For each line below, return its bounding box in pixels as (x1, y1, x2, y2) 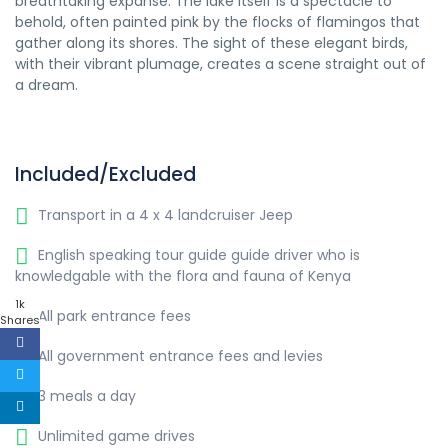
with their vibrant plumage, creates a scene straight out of (15, 54, 426, 74)
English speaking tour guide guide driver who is (34, 245, 360, 265)
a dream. (15, 75, 78, 95)
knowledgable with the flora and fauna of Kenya (15, 266, 351, 286)
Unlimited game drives (34, 426, 195, 446)
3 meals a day (34, 386, 136, 406)
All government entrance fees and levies (34, 346, 323, 366)
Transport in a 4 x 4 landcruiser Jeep (34, 205, 293, 225)
